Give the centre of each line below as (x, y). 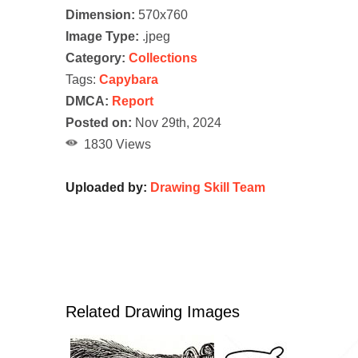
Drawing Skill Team (208, 188)
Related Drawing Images (153, 312)
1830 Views (114, 145)
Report (133, 101)
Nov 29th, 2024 (177, 123)
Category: (95, 58)
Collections (163, 58)
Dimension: (100, 15)
